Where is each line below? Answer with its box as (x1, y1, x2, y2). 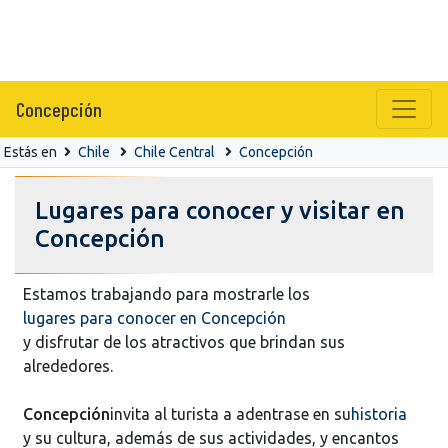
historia (351, 404, 407, 423)
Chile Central (134, 143, 215, 160)
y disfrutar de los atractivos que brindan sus (23, 332, 345, 351)
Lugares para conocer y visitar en (35, 196, 405, 224)
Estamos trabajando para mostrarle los (23, 284, 310, 303)
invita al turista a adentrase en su (110, 404, 351, 423)
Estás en (4, 143, 60, 160)
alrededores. (23, 356, 113, 375)
